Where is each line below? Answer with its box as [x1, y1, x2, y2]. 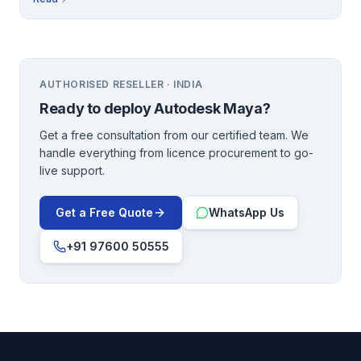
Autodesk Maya [154, 100, 263, 117]
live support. [39, 164, 105, 177]
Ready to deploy [39, 100, 155, 117]
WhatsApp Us [209, 205, 284, 219]
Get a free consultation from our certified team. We [39, 128, 309, 142]
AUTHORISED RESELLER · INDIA [39, 78, 203, 90]
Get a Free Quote [56, 205, 153, 219]
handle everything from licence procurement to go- [39, 146, 313, 160]
